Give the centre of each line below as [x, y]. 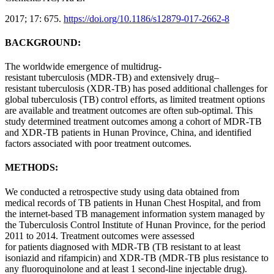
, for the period [237, 224]
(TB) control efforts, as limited [138, 100]
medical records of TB [49, 202]
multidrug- [141, 67]
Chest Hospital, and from [211, 202]
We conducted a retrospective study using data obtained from [122, 191]
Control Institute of [107, 224]
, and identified [223, 133]
